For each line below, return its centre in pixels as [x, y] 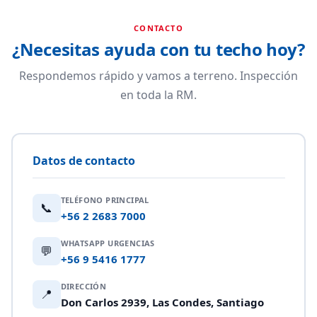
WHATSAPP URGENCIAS [108, 243]
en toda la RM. [158, 95]
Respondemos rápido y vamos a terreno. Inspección [158, 76]
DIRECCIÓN [83, 286]
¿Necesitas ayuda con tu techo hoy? [158, 49]
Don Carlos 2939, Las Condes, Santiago [162, 302]
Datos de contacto [83, 160]
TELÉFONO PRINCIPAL [105, 200]
